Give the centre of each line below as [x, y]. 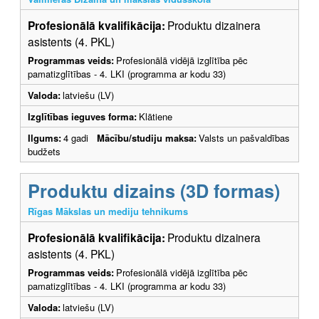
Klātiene [156, 116]
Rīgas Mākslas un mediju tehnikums [108, 211]
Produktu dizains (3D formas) [154, 190]
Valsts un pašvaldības [244, 137]
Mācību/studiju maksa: [147, 137]
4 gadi [80, 137]
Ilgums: [45, 137]
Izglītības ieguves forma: [82, 116]
